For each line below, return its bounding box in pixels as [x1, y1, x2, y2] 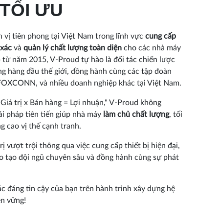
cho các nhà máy [122, 44, 181, 52]
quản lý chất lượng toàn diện [23, 44, 122, 52]
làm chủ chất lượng [103, 110, 169, 118]
